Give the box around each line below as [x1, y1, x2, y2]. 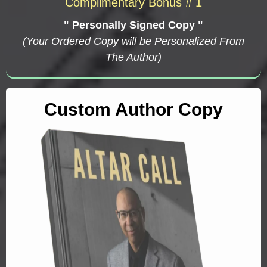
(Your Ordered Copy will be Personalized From [23, 35, 244, 47]
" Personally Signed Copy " [64, 18, 203, 31]
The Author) [105, 51, 162, 63]
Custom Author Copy [44, 99, 223, 119]
